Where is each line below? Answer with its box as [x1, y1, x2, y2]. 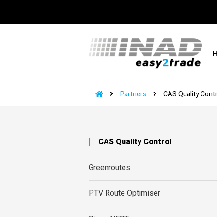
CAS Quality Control [98, 136, 171, 148]
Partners [120, 89, 146, 99]
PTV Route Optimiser [89, 187, 160, 199]
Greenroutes [89, 162, 130, 173]
